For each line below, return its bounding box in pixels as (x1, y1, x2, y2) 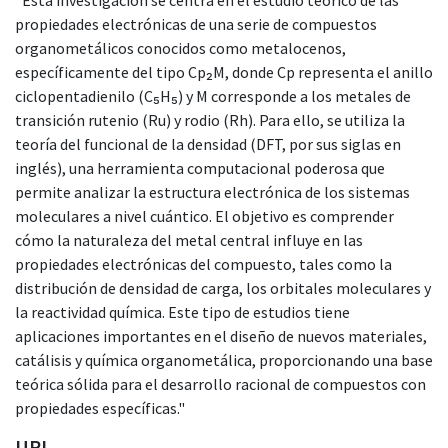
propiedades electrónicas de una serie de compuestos (15, 13, 377, 34)
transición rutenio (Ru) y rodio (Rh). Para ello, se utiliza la (15, 109, 405, 130)
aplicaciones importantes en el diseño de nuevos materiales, (15, 325, 427, 346)
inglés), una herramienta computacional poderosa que (15, 157, 385, 178)
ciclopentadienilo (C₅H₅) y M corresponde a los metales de (15, 85, 411, 106)
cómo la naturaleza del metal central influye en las (15, 229, 363, 250)
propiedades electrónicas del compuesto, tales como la (15, 253, 392, 274)
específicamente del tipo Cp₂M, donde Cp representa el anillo (15, 61, 433, 82)
